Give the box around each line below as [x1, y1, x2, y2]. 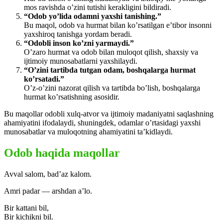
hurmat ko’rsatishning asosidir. [24, 93, 119, 102]
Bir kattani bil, [4, 204, 49, 213]
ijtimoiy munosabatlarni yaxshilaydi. [24, 57, 137, 66]
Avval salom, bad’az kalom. [4, 170, 92, 179]
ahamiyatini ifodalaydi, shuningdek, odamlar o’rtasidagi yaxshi [4, 118, 201, 127]
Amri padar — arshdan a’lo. [4, 187, 92, 196]
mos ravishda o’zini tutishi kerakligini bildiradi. [24, 3, 171, 12]
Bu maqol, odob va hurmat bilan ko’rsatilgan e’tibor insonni [24, 21, 212, 30]
